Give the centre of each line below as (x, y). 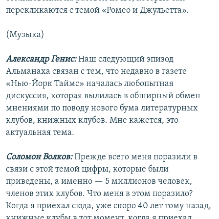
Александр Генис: (42, 60)
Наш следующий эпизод (126, 60)
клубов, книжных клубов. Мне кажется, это (92, 121)
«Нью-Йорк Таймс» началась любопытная (90, 84)
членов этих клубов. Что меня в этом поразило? (99, 194)
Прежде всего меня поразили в (135, 157)
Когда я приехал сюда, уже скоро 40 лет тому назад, (109, 206)
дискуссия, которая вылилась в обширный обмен (103, 96)
